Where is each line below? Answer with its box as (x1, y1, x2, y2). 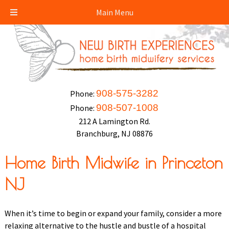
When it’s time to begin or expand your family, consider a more (4, 208, 222, 218)
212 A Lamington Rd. (78, 116, 150, 126)
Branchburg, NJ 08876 (76, 128, 153, 139)
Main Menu (96, 7, 133, 17)
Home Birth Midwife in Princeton (4, 153, 223, 172)
